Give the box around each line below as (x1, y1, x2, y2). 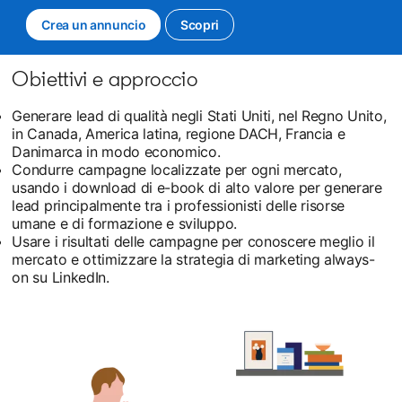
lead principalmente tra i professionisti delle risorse (12, 196, 345, 214)
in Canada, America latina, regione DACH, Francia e (12, 124, 345, 143)
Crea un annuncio (41, 16, 146, 32)
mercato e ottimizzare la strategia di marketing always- (12, 249, 375, 268)
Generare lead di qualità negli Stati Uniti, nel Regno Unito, (12, 106, 387, 125)
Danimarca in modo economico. (12, 142, 221, 161)
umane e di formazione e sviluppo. (12, 214, 237, 232)
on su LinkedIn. (12, 267, 109, 286)
